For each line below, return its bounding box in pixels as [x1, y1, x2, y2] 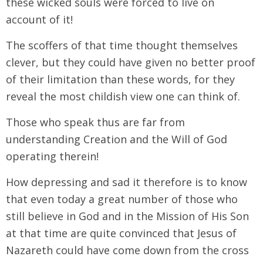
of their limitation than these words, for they [6, 72, 235, 86]
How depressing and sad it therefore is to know [6, 174, 247, 189]
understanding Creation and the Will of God [6, 131, 227, 146]
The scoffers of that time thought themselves [6, 38, 238, 52]
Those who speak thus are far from [6, 114, 185, 129]
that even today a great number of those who [6, 191, 238, 206]
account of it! [6, 12, 73, 26]
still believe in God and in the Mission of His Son [6, 208, 249, 223]
